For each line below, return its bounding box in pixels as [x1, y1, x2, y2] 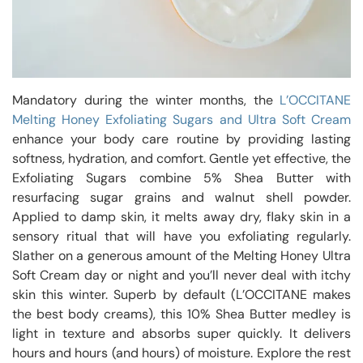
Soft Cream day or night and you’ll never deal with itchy [12, 267, 351, 284]
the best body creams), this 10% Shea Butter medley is [12, 305, 351, 323]
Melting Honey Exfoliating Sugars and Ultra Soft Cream [12, 111, 351, 129]
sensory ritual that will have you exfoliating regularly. [12, 228, 351, 246]
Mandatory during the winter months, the [12, 92, 280, 109]
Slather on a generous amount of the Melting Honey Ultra [12, 247, 351, 265]
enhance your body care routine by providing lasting [12, 130, 351, 148]
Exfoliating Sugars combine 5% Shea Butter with [12, 169, 351, 187]
